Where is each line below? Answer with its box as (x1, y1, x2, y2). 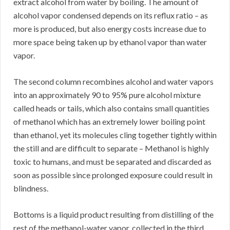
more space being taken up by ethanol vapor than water (13, 37, 207, 47)
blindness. (13, 183, 48, 194)
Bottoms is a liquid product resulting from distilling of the (13, 209, 214, 220)
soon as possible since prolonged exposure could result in (13, 170, 213, 180)
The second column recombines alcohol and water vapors (13, 76, 214, 87)
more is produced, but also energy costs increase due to (13, 24, 206, 34)
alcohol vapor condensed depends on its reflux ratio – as (13, 10, 208, 21)
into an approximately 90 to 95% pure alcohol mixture (13, 90, 201, 100)
